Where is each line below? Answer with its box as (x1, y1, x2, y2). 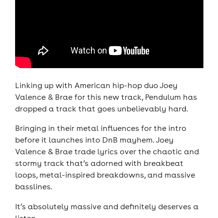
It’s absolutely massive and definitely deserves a (15, 201, 199, 211)
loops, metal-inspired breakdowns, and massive (15, 170, 195, 180)
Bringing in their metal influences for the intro (15, 123, 186, 133)
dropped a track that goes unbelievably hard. (15, 103, 190, 113)
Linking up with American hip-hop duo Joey (15, 80, 178, 90)
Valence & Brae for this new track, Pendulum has (15, 91, 197, 102)
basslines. (15, 182, 54, 192)
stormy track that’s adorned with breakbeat (15, 158, 183, 168)
